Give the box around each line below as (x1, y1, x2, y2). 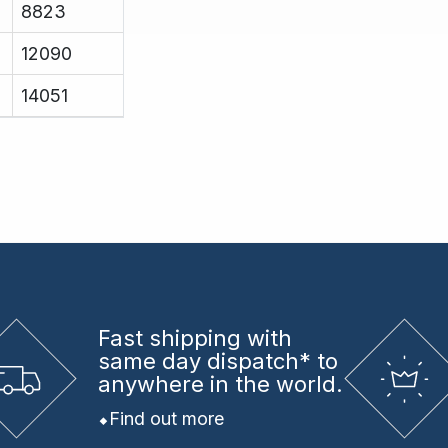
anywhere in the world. (97, 370, 343, 397)
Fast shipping (97, 324, 241, 351)
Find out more (108, 407, 224, 429)
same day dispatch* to (97, 347, 338, 374)
